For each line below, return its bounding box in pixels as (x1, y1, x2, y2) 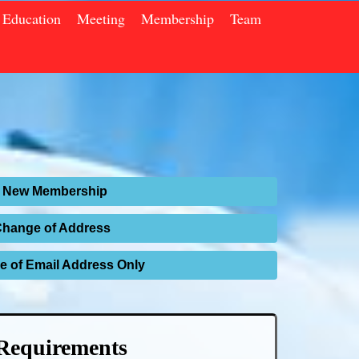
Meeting (77, 9, 125, 28)
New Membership (2, 184, 107, 198)
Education (2, 9, 61, 28)
